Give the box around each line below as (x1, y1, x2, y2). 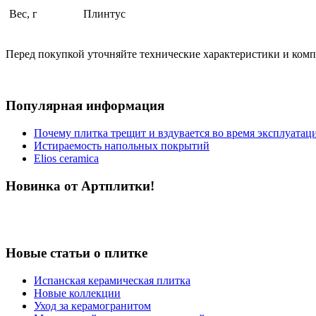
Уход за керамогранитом (34, 299, 151, 312)
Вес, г (9, 8, 37, 20)
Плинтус (83, 8, 126, 20)
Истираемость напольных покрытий (34, 139, 209, 152)
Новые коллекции (34, 286, 121, 299)
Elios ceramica (34, 152, 99, 164)
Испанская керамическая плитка (34, 274, 190, 286)
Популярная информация (6, 98, 164, 114)
